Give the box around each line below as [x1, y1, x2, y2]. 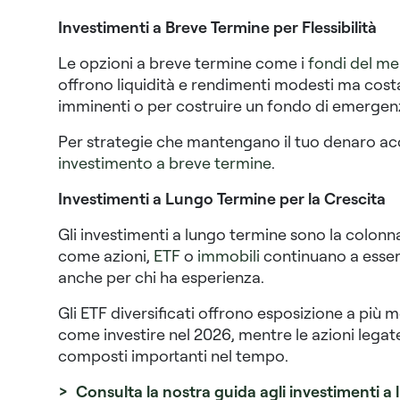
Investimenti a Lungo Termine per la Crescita [57, 188, 386, 209]
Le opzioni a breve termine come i [57, 53, 308, 73]
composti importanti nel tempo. [57, 346, 288, 366]
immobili [196, 246, 260, 266]
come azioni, [57, 246, 154, 266]
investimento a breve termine [57, 153, 271, 173]
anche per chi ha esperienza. [57, 267, 264, 287]
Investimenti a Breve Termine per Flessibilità [57, 17, 377, 37]
